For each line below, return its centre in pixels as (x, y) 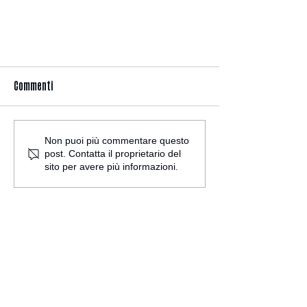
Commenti (34, 87)
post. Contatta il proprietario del (113, 154)
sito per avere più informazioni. (111, 167)
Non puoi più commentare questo (117, 141)
